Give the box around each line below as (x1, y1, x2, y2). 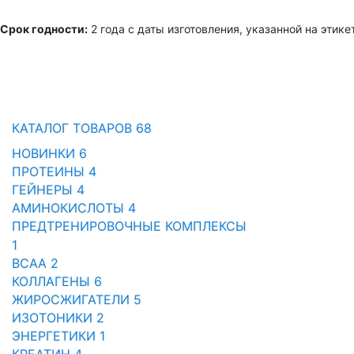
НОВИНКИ (12, 145, 79, 162)
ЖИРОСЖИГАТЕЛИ (12, 292, 134, 308)
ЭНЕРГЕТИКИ (12, 328, 100, 345)
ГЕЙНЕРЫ (12, 182, 77, 198)
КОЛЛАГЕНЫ (12, 273, 94, 290)
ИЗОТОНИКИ (12, 310, 96, 326)
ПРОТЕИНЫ (12, 164, 88, 180)
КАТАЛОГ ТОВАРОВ (12, 120, 136, 137)
